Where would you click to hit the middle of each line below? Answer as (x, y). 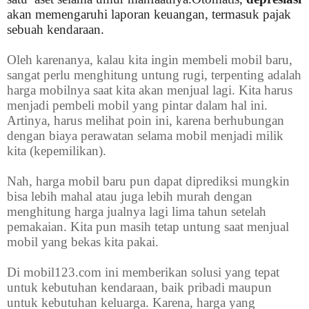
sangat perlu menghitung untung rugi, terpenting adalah (154, 75)
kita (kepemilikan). (57, 151)
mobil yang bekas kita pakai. (83, 242)
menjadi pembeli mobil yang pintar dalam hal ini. (137, 106)
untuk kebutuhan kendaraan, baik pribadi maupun (139, 288)
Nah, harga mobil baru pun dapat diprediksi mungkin (148, 181)
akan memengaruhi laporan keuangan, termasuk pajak (149, 14)
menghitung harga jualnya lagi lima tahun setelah (137, 212)
